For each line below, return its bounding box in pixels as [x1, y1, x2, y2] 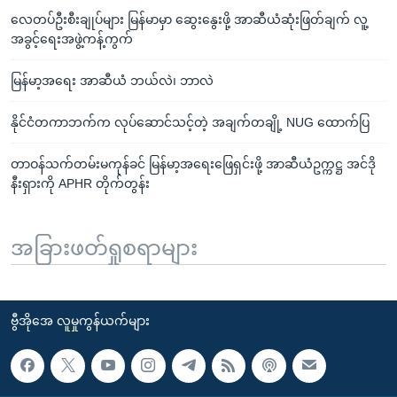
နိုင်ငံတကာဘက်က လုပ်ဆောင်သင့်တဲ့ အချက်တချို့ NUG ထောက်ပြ [11, 114, 370, 129]
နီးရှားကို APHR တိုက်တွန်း [11, 175, 150, 191]
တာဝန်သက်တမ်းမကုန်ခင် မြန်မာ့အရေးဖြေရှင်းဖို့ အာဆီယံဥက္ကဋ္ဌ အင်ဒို [11, 156, 376, 171]
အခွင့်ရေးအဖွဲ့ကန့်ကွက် [11, 31, 133, 46]
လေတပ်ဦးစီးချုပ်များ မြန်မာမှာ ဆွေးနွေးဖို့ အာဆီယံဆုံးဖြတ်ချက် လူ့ [11, 12, 368, 27]
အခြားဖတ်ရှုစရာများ [11, 235, 198, 260]
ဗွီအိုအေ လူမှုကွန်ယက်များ [11, 313, 150, 328]
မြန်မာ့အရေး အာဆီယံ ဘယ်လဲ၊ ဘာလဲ [11, 73, 214, 88]
